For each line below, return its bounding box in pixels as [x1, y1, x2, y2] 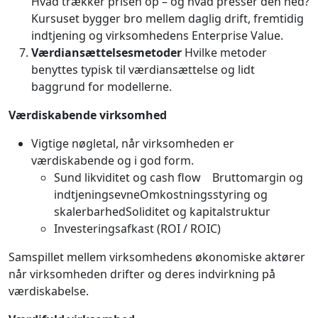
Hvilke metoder [182, 44, 267, 60]
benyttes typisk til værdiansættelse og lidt [31, 61, 255, 77]
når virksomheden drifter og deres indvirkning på [9, 265, 275, 282]
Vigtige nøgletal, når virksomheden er [31, 135, 234, 151]
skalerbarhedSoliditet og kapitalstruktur [54, 203, 270, 219]
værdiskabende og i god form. [31, 152, 194, 168]
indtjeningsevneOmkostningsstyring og [54, 186, 268, 202]
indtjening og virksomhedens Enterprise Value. [31, 27, 283, 43]
